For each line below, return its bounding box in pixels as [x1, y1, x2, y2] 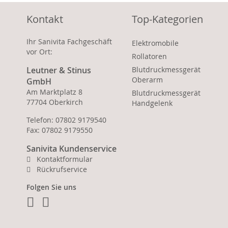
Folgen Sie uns [26, 182, 76, 192]
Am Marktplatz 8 [26, 87, 82, 97]
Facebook [34, 192, 93, 210]
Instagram [49, 192, 110, 210]
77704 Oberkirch [26, 97, 83, 107]
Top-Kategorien [131, 12, 203, 26]
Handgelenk [131, 98, 173, 108]
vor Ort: [26, 46, 52, 56]
